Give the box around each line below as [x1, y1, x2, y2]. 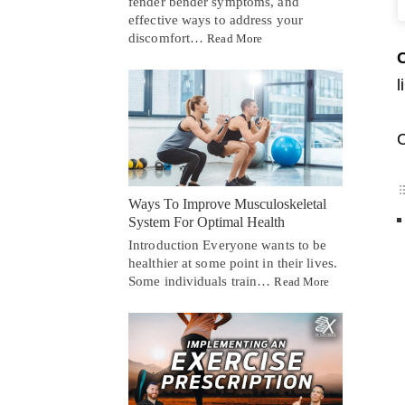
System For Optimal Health [128, 213, 285, 230]
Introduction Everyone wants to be [128, 237, 327, 252]
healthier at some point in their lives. [128, 255, 337, 270]
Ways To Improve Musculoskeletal [128, 195, 326, 212]
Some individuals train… [128, 273, 275, 288]
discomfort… [128, 30, 208, 45]
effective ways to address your [128, 12, 304, 27]
